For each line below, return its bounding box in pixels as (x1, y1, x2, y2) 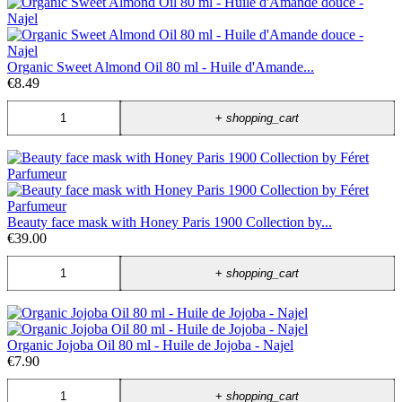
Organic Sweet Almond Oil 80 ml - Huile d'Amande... (7, 59, 314, 75)
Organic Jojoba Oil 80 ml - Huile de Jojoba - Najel (7, 337, 293, 354)
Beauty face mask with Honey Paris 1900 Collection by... (7, 214, 332, 231)
